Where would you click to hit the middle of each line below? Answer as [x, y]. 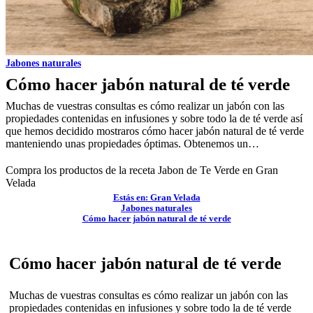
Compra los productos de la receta [82, 170]
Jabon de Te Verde [199, 170]
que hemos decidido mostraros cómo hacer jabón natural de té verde [155, 131]
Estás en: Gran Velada [156, 198]
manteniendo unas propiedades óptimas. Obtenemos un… [132, 144]
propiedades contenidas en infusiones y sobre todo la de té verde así [154, 118]
